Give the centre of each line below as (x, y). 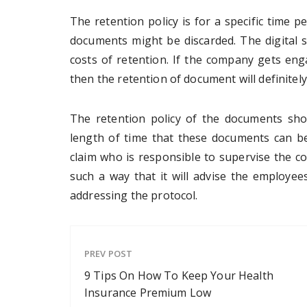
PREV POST (109, 253)
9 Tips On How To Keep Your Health (179, 275)
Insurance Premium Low (148, 292)
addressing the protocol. (134, 195)
